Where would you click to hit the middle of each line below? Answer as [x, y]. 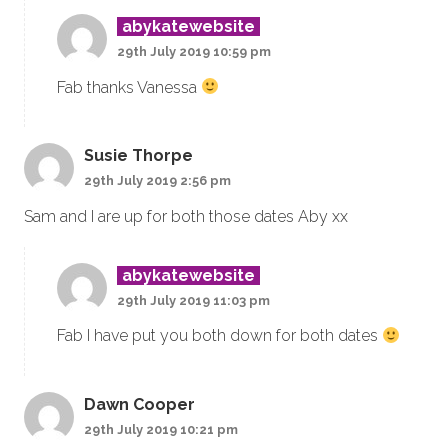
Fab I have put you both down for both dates [219, 336]
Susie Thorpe [138, 156]
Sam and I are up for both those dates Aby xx [186, 216]
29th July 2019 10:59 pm [194, 51]
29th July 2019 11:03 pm [193, 300]
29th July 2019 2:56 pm [157, 181]
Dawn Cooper [139, 404]
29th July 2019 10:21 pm [161, 429]
